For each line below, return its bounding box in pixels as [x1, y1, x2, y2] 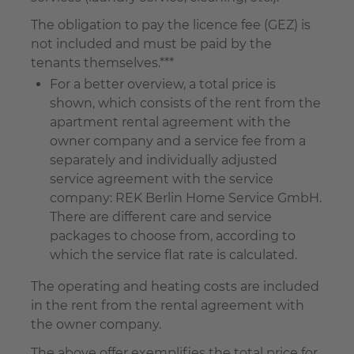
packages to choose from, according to [50, 228, 296, 244]
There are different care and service [50, 209, 272, 225]
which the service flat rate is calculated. [50, 247, 297, 263]
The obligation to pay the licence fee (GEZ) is [31, 17, 311, 33]
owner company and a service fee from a [50, 134, 306, 149]
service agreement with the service [50, 171, 273, 187]
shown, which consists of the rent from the [50, 96, 321, 111]
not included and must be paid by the [31, 36, 272, 52]
